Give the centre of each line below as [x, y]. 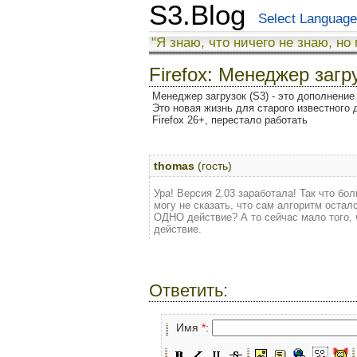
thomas [174, 166]
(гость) [213, 166]
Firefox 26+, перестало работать [230, 120]
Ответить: [188, 290]
